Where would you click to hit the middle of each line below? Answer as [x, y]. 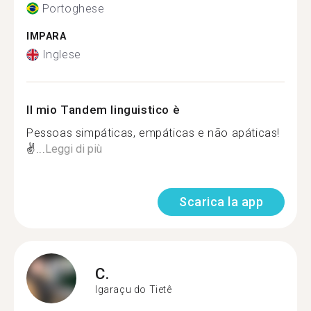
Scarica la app [221, 202]
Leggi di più [74, 149]
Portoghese [73, 8]
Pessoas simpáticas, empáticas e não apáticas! [153, 133]
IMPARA [47, 36]
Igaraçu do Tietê [134, 289]
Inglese [61, 54]
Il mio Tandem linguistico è [103, 110]
